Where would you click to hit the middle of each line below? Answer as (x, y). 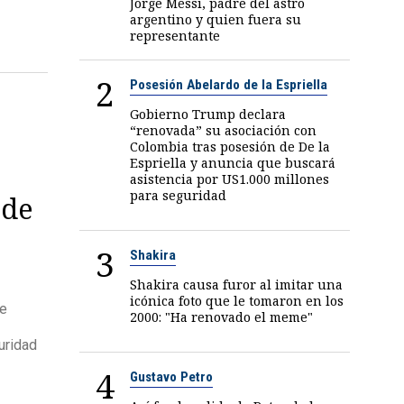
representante (175, 35)
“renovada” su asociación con (224, 130)
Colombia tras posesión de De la (230, 146)
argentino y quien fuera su (216, 19)
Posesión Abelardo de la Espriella (229, 84)
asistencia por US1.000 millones (230, 179)
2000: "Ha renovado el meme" (222, 317)
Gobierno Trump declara (208, 114)
